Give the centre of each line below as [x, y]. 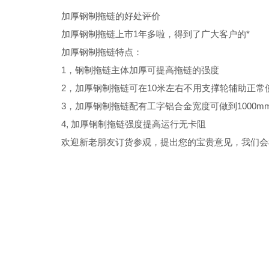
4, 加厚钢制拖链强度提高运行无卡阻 [134, 124]
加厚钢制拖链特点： [102, 52]
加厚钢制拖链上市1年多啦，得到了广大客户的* [156, 34]
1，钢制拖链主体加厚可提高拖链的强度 [140, 70]
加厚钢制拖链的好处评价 [111, 16]
